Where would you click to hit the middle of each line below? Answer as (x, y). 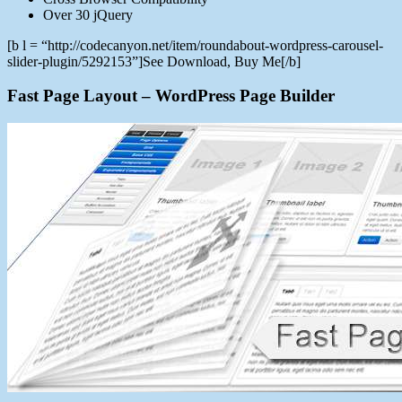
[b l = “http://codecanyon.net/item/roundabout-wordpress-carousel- (195, 45)
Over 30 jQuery (88, 14)
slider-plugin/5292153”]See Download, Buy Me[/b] (154, 61)
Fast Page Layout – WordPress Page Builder (171, 96)
